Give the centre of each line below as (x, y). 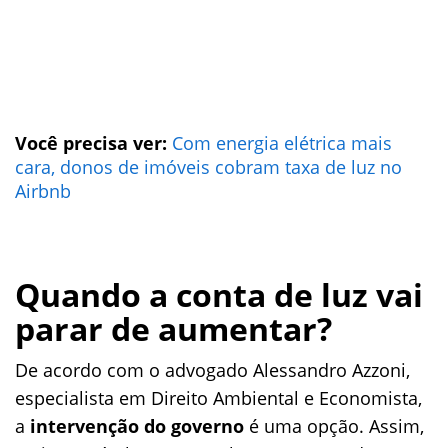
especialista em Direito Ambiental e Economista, (218, 398)
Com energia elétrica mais (282, 143)
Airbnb (43, 191)
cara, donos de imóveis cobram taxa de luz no (208, 167)
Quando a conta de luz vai (219, 294)
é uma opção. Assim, (334, 426)
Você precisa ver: (93, 143)
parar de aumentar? (173, 328)
